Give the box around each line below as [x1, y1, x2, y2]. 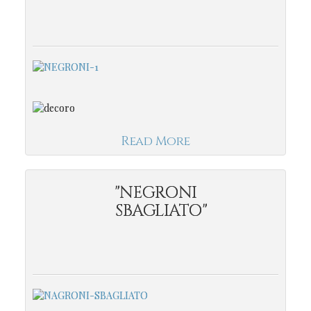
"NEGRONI [114, 181, 197, 204]
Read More [121, 132, 190, 150]
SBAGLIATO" [100, 199, 211, 222]
